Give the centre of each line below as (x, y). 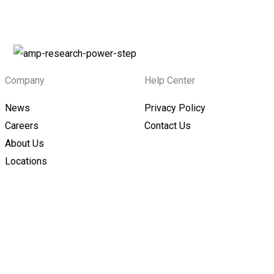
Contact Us (168, 125)
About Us (24, 143)
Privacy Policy (175, 108)
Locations (26, 161)
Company (25, 80)
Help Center (170, 80)
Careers (22, 125)
